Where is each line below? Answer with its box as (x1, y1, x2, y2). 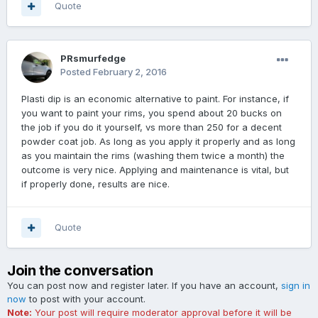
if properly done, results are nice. (21, 178, 170, 190)
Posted (60, 66, 93, 78)
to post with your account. (26, 293, 146, 305)
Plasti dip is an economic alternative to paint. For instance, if (21, 93, 289, 105)
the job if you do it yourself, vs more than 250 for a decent (21, 121, 282, 133)
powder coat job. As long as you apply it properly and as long (21, 136, 295, 148)
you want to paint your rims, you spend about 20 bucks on (21, 107, 282, 119)
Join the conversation (7, 262, 153, 280)
